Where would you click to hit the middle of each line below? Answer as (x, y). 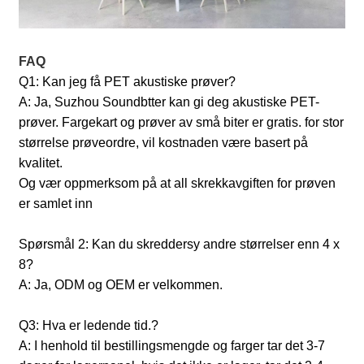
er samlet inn (56, 204)
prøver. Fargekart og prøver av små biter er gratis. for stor (182, 123)
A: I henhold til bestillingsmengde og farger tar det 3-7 (172, 346)
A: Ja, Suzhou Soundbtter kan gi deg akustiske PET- (169, 102)
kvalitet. (41, 163)
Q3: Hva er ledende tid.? (89, 326)
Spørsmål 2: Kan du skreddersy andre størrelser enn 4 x (180, 245)
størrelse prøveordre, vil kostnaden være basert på (164, 143)
